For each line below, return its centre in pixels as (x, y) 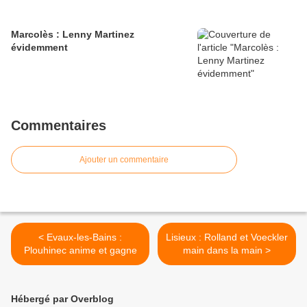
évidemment (39, 47)
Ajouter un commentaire (124, 160)
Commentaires (59, 125)
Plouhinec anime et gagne (80, 250)
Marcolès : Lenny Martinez (73, 34)
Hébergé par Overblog (62, 299)
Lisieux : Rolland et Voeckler (227, 237)
